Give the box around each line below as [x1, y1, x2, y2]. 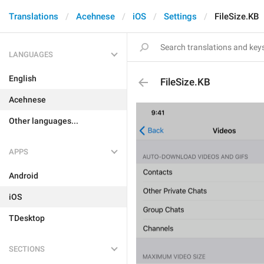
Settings [164, 11, 197, 22]
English [9, 74, 37, 83]
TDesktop [9, 213, 45, 223]
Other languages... [9, 116, 78, 126]
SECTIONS [9, 245, 45, 253]
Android [9, 171, 38, 180]
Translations [9, 11, 58, 22]
